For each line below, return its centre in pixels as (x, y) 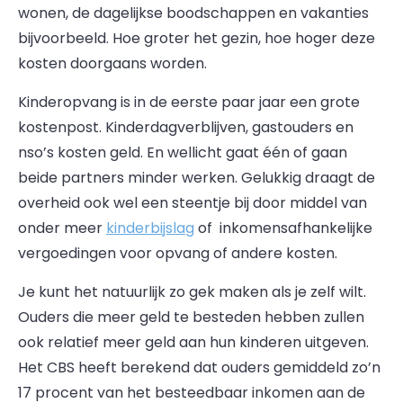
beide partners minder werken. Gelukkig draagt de (197, 178)
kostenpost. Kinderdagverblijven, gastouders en (186, 127)
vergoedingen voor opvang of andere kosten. (178, 253)
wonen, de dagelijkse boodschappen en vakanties (193, 13)
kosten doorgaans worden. (112, 63)
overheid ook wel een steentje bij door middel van (193, 203)
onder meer (62, 228)
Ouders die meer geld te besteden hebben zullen (191, 317)
